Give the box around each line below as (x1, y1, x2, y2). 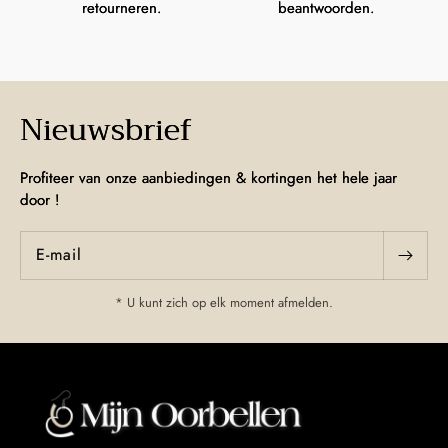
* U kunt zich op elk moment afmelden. (115, 292, 333, 312)
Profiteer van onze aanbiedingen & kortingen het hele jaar (20, 166, 397, 189)
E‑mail (36, 243, 82, 267)
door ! (20, 188, 60, 211)
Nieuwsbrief (20, 103, 192, 156)
